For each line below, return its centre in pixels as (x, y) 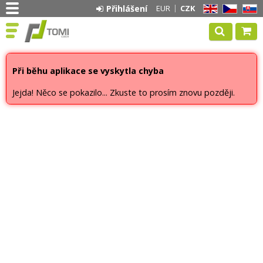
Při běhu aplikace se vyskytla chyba (88, 71)
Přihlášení (127, 9)
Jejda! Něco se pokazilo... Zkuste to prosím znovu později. (124, 92)
